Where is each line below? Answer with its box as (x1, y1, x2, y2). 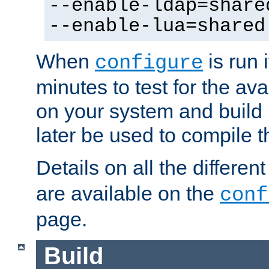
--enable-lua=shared (49, 16, 265, 38)
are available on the (36, 182, 220, 205)
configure (95, 52, 203, 75)
